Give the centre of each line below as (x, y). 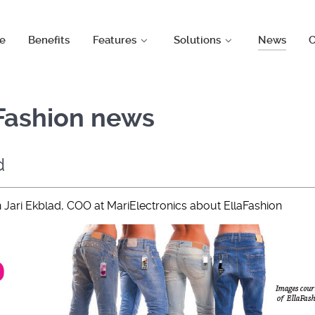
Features (115, 40)
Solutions (197, 40)
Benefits (49, 40)
